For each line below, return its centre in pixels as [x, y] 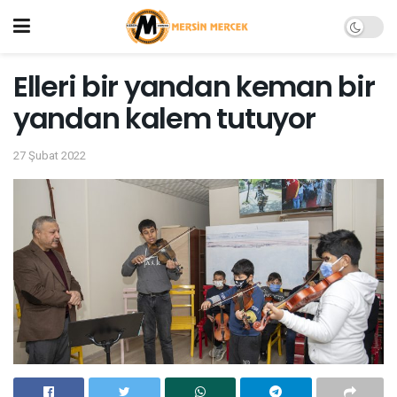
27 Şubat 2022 [50, 155]
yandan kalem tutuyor [164, 118]
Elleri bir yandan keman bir [194, 86]
